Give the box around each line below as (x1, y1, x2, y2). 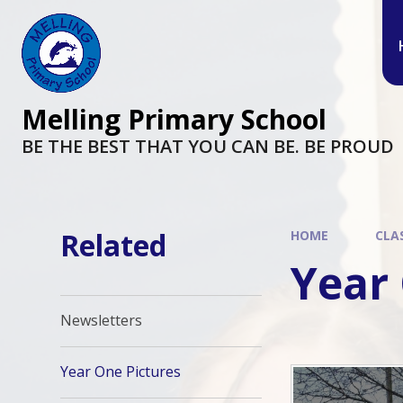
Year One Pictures (60, 362, 182, 382)
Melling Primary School (22, 101, 327, 138)
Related (60, 226, 167, 264)
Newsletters (60, 310, 143, 331)
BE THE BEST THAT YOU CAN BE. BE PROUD (22, 134, 394, 158)
